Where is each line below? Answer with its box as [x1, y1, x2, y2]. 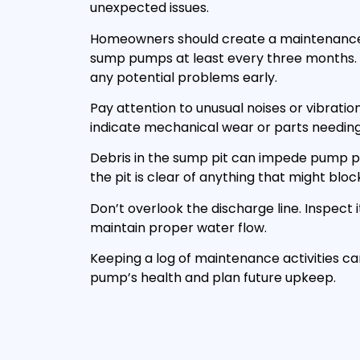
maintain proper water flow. [90, 218, 267, 237]
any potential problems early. [90, 67, 277, 87]
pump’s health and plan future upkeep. [90, 268, 336, 288]
